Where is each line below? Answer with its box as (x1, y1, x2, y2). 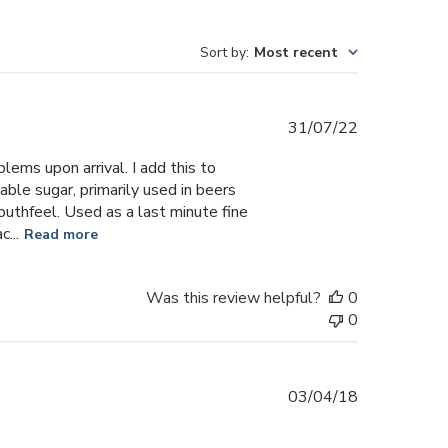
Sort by (200, 42, 247, 62)
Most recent (254, 42, 339, 62)
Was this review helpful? (146, 286, 322, 309)
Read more (23, 225, 98, 245)
